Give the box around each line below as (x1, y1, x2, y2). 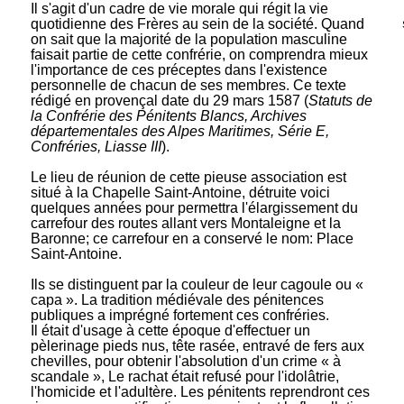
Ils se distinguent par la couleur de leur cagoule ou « (30, 276, 363, 292)
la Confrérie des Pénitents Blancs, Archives (30, 107, 307, 124)
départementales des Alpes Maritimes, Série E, (30, 123, 329, 139)
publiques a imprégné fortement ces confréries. (30, 307, 329, 323)
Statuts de (308, 92, 372, 108)
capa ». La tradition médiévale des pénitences (30, 291, 324, 308)
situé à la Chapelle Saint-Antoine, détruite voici (30, 184, 330, 200)
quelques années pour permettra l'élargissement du (30, 199, 358, 216)
